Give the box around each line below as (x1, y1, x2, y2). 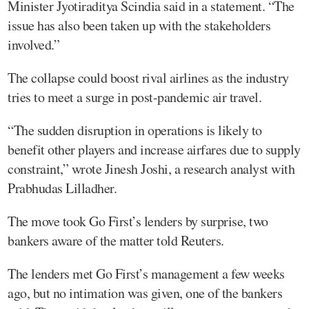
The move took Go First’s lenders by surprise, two (8, 211, 268, 230)
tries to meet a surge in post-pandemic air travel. (8, 87, 261, 106)
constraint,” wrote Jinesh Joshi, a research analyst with (8, 159, 295, 178)
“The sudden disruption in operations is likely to (8, 120, 262, 139)
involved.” (8, 34, 59, 54)
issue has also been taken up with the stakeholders (8, 15, 270, 34)
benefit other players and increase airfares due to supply (8, 139, 301, 159)
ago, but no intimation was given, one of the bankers (8, 283, 282, 302)
